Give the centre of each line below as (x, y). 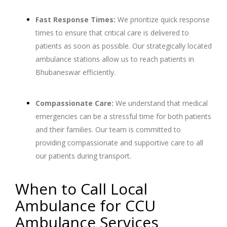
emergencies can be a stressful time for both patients (123, 117)
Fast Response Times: (75, 20)
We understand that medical (161, 103)
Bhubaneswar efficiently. (75, 72)
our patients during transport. (83, 156)
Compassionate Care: (74, 103)
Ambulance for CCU (85, 206)
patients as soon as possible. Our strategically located (124, 46)
